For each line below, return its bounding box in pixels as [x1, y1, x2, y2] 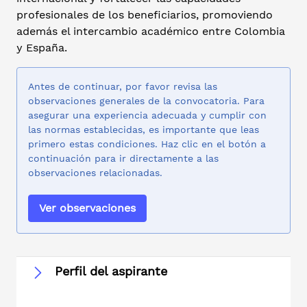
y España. [16, 41, 67, 55]
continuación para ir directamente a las [28, 152, 219, 164]
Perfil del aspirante [55, 264, 167, 279]
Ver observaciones [39, 201, 136, 214]
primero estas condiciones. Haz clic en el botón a [28, 138, 266, 149]
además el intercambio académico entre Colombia [16, 25, 285, 38]
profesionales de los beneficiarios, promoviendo [16, 8, 273, 22]
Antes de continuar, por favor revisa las [28, 80, 217, 92]
